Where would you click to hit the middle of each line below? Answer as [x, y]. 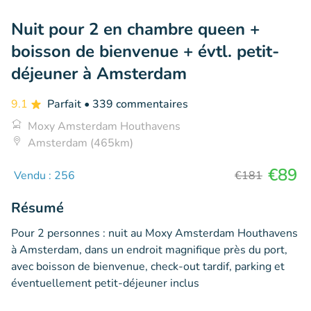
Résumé [37, 208]
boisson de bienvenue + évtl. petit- [145, 51]
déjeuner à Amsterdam [99, 73]
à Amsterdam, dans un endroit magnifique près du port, [149, 250]
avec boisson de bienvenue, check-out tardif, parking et [148, 266]
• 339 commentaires [136, 104]
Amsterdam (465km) [81, 143]
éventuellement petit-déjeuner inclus [105, 283]
